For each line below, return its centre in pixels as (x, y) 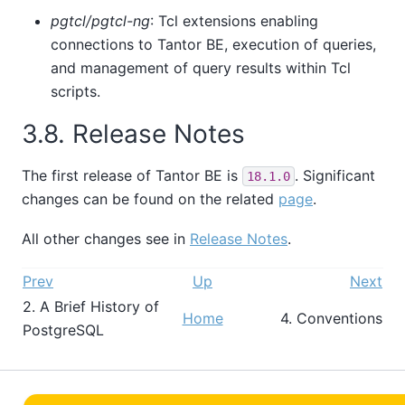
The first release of (89, 175)
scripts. (75, 91)
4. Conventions (329, 318)
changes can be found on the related (150, 198)
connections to (104, 44)
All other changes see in (106, 239)
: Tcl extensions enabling (234, 20)
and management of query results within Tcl (201, 67)
